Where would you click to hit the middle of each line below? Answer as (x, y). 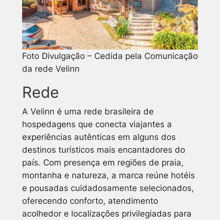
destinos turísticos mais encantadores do (103, 150)
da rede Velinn (51, 69)
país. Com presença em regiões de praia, (103, 162)
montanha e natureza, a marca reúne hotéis (108, 175)
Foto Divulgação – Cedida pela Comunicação (110, 56)
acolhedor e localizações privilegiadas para (107, 213)
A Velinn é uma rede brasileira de (88, 111)
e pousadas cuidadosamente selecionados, (108, 188)
